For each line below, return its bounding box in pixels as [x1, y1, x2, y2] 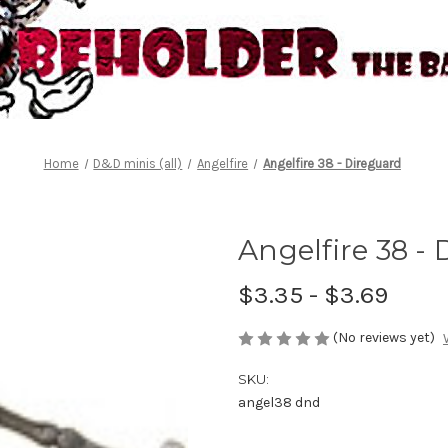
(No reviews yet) [333, 328, 435, 346]
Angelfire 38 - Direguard [262, 155, 401, 171]
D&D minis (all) [93, 155, 183, 171]
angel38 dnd [238, 394, 320, 412]
